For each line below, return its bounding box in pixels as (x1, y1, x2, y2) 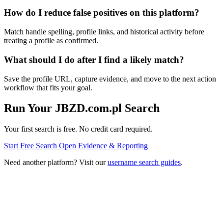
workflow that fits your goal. (4, 83, 92, 92)
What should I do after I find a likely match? (4, 54, 184, 65)
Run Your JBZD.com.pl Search (4, 102, 160, 115)
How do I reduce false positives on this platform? (4, 7, 199, 18)
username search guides (108, 158, 181, 167)
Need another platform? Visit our (4, 158, 108, 167)
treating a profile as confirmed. (4, 36, 98, 45)
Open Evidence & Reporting (59, 141, 148, 150)
